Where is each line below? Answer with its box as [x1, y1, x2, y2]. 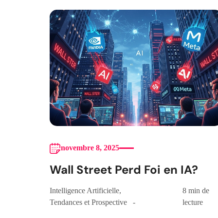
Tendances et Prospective [50, 198, 127, 207]
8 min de [182, 186, 209, 195]
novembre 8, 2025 [61, 144, 119, 152]
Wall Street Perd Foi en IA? [50, 162, 198, 178]
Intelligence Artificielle [50, 186, 119, 195]
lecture [182, 198, 203, 207]
